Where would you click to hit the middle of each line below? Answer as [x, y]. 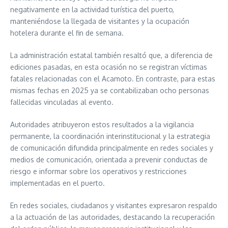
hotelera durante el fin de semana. [67, 33]
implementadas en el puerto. [58, 183]
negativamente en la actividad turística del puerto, [92, 9]
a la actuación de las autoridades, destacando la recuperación [112, 217]
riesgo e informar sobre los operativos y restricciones [98, 171]
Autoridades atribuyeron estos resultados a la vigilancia [102, 124]
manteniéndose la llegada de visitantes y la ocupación [100, 21]
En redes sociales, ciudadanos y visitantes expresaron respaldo [114, 205]
